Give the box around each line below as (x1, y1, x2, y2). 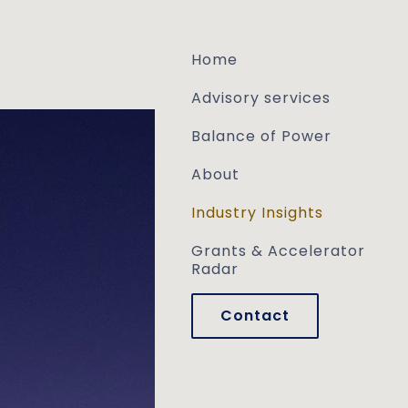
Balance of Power (191, 126, 331, 147)
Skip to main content (17, 5, 186, 27)
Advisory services (191, 87, 331, 108)
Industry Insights (191, 202, 323, 223)
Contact (220, 305, 290, 326)
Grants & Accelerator (191, 240, 365, 261)
